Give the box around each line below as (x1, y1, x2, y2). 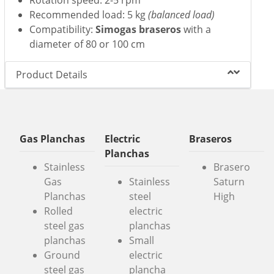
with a (181, 22, 212, 36)
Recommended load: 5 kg (29, 7, 149, 21)
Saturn (213, 175, 245, 189)
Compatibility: (29, 22, 96, 36)
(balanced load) (148, 7, 215, 21)
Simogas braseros (95, 22, 182, 36)
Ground (44, 248, 80, 262)
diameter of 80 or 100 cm (29, 37, 146, 51)
